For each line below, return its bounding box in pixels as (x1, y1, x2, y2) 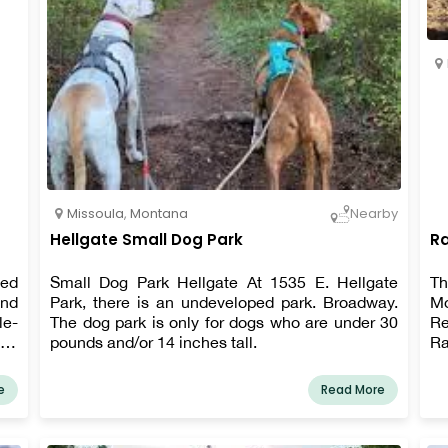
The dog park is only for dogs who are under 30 (50, 312, 398, 331)
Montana (130, 203, 188, 223)
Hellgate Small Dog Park (50, 228, 243, 250)
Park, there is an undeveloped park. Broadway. (50, 292, 398, 311)
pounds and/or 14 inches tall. (50, 332, 257, 351)
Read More (321, 380, 385, 398)
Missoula (67, 203, 124, 223)
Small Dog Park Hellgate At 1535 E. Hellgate (50, 272, 398, 291)
